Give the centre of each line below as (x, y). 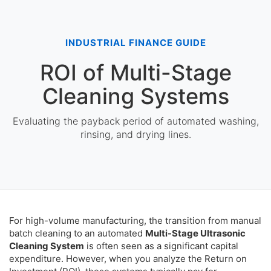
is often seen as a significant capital (161, 246)
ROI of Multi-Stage (135, 73)
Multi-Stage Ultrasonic (195, 233)
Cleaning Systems (135, 96)
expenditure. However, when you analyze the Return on (128, 259)
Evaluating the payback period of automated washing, (135, 121)
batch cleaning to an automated (77, 233)
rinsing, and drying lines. (135, 134)
